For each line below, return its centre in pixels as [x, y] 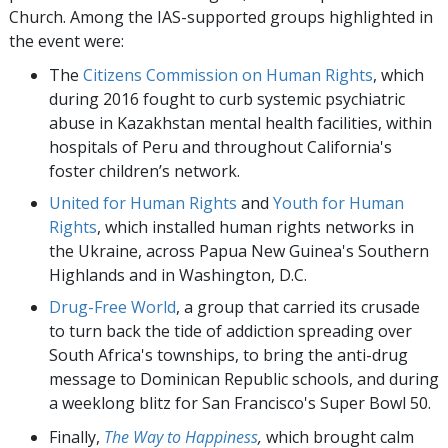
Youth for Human [338, 203]
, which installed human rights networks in [255, 227]
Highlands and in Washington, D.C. [178, 275]
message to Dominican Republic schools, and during [244, 379]
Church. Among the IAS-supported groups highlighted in [221, 17]
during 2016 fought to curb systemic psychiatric [227, 99]
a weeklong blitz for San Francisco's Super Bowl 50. [240, 403]
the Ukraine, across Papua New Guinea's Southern [239, 251]
